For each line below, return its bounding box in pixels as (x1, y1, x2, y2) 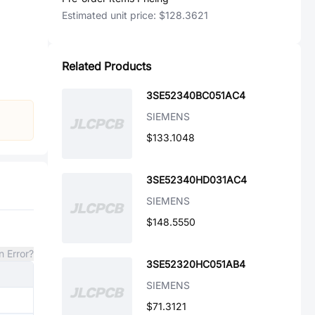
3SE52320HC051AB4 (146, 258, 245, 270)
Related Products (62, 59, 151, 73)
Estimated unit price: (62, 9, 159, 21)
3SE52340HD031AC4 (146, 174, 247, 186)
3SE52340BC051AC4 (146, 89, 245, 101)
